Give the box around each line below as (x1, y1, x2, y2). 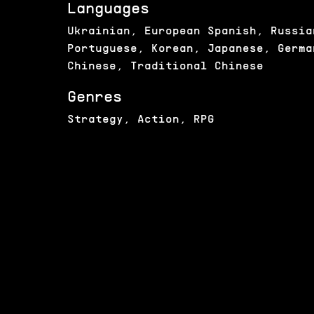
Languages (67, 1, 149, 17)
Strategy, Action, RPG (67, 115, 214, 125)
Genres (67, 90, 122, 106)
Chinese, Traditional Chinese (67, 62, 264, 72)
